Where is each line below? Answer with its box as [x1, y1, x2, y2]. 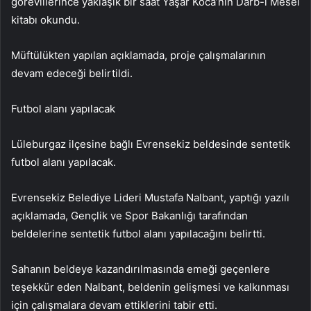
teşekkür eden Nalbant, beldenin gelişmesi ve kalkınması [11, 280, 289, 294]
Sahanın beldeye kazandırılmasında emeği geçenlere [11, 262, 270, 276]
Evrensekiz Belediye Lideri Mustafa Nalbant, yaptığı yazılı [11, 190, 289, 204]
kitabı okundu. [11, 12, 80, 26]
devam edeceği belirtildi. [11, 66, 133, 80]
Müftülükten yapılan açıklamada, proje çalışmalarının [11, 48, 266, 62]
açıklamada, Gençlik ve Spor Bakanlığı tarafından [11, 208, 248, 222]
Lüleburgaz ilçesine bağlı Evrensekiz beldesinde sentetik [11, 137, 290, 151]
